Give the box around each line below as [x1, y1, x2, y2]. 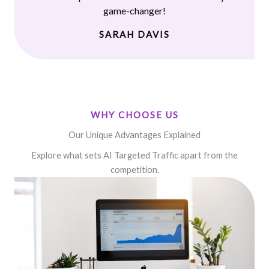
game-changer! [103, 5, 166, 16]
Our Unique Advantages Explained [68, 130, 201, 140]
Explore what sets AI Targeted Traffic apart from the [31, 150, 238, 160]
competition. [110, 165, 159, 175]
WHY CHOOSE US [90, 109, 179, 120]
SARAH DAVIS [99, 29, 170, 40]
